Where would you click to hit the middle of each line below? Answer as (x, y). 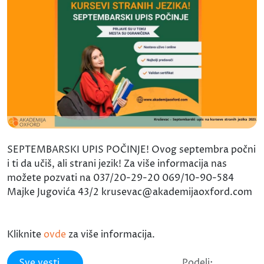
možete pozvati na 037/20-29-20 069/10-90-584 (121, 178)
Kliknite (25, 234)
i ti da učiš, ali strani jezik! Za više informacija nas (117, 164)
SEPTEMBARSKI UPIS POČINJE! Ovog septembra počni (131, 149)
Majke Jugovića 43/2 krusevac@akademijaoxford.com (130, 192)
